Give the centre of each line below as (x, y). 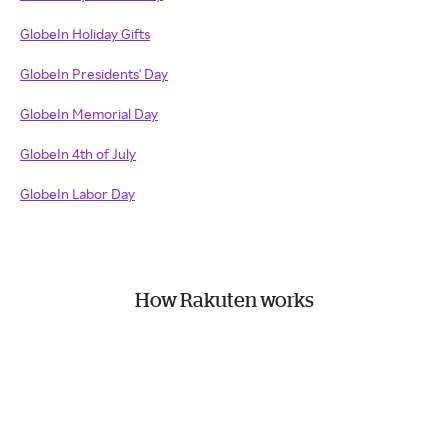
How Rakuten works (224, 299)
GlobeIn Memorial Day (89, 113)
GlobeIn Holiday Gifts (85, 33)
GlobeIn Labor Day (77, 193)
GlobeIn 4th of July (78, 153)
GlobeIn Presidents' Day (94, 73)
